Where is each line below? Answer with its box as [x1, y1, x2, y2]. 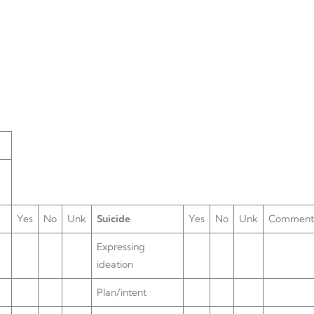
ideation [97, 258, 133, 271]
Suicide [97, 212, 130, 225]
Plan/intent [97, 286, 146, 299]
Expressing [97, 240, 145, 253]
